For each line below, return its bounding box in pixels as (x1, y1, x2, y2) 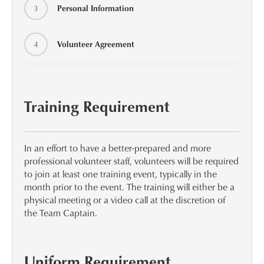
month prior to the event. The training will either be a (24, 180, 235, 194)
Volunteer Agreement (57, 38, 134, 50)
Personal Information (57, 2, 134, 14)
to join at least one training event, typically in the (24, 167, 217, 181)
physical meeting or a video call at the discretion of (24, 193, 226, 207)
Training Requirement (24, 95, 170, 117)
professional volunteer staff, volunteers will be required (24, 154, 239, 168)
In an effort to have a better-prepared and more (24, 141, 211, 155)
